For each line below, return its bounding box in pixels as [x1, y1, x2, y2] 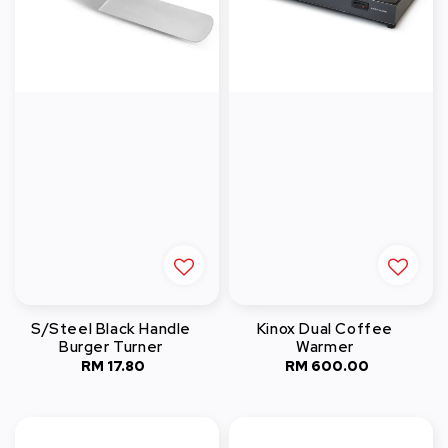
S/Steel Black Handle [31, 318, 191, 339]
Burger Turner [59, 336, 163, 357]
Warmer [296, 336, 354, 357]
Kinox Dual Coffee [256, 318, 394, 339]
